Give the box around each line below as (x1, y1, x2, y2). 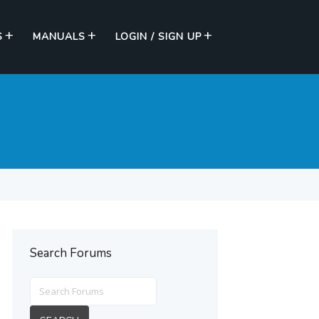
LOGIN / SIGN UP (115, 30, 202, 43)
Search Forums (29, 245, 112, 261)
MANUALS (33, 30, 85, 43)
